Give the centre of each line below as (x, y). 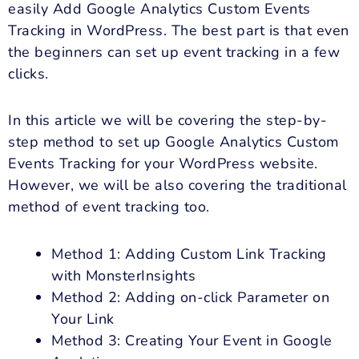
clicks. (28, 73)
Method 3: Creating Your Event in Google (192, 340)
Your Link (83, 319)
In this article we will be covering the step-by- (167, 121)
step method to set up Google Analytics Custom (173, 142)
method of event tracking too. (109, 207)
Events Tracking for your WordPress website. (163, 164)
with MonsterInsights (123, 275)
